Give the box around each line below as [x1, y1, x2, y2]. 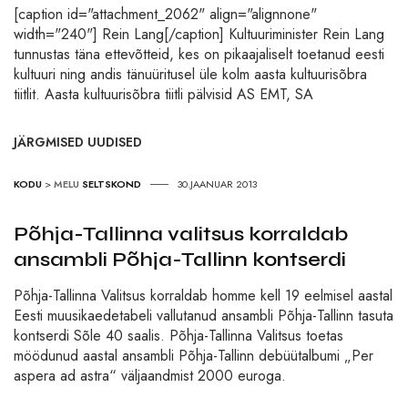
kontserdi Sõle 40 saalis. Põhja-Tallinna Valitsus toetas [14, 324, 343, 346]
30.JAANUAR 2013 [178, 176, 257, 191]
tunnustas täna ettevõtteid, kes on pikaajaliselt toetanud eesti [14, 43, 384, 65]
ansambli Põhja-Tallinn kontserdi [14, 247, 346, 271]
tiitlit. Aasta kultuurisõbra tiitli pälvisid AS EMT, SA [14, 83, 313, 105]
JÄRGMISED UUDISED [14, 132, 142, 151]
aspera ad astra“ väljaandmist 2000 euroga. [14, 364, 286, 386]
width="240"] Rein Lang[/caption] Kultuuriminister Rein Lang [14, 23, 384, 45]
